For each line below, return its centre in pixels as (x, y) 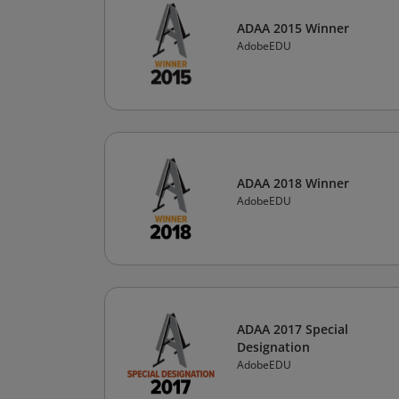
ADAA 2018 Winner (293, 183)
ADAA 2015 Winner (293, 28)
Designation (273, 347)
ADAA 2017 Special (293, 329)
